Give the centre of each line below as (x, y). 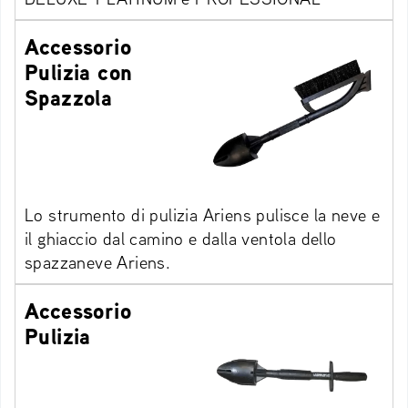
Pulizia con (79, 72)
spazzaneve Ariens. (98, 262)
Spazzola (69, 98)
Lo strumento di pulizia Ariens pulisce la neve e (203, 215)
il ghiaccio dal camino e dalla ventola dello (181, 239)
